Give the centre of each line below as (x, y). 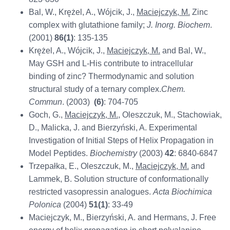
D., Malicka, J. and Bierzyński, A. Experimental (113, 128)
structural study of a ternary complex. (95, 89)
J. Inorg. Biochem (178, 25)
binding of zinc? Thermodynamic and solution (111, 76)
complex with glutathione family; (88, 25)
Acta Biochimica (182, 192)
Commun (45, 102)
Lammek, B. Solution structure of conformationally (118, 179)
